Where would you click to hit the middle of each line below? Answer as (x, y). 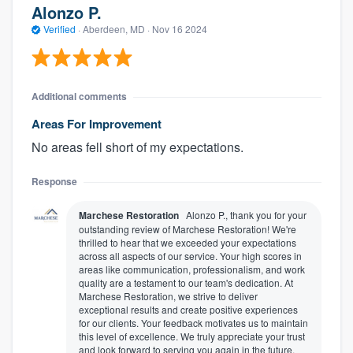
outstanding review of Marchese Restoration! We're (188, 229)
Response (54, 182)
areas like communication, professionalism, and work (192, 269)
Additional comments (79, 97)
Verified (59, 28)
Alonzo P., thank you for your (246, 215)
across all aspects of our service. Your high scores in (190, 256)
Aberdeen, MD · (116, 28)
